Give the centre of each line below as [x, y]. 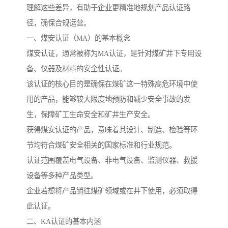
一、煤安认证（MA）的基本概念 [78, 38]
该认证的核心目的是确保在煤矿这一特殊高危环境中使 [112, 84]
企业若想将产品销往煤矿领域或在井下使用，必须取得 [112, 191]
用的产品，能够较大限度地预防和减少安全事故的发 [108, 99]
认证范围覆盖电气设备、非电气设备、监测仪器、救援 [112, 161]
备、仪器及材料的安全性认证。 [76, 69]
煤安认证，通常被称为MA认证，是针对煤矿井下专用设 [114, 54]
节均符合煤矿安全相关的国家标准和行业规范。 [101, 145]
